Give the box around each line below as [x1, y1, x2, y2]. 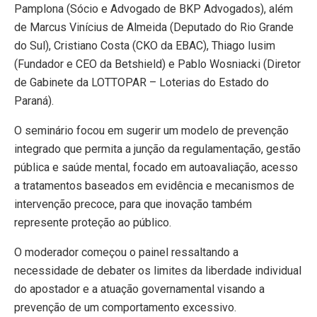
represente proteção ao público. [14, 216, 171, 230]
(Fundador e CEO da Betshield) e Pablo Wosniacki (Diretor [14, 57, 301, 71]
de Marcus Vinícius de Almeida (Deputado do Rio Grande [14, 21, 294, 35]
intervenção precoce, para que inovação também [14, 197, 252, 212]
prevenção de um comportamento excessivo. [14, 301, 236, 315]
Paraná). [14, 94, 54, 108]
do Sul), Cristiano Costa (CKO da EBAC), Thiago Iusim [14, 39, 275, 53]
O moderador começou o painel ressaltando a [14, 246, 238, 260]
